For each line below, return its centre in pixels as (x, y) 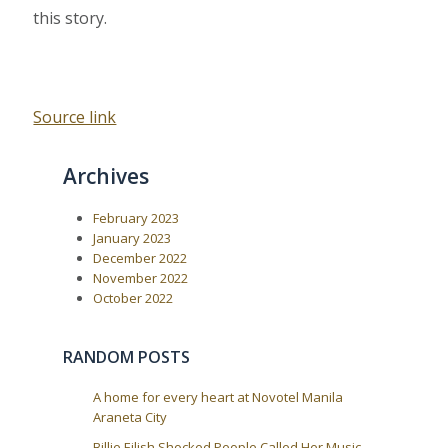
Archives (106, 176)
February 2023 (136, 218)
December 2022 (140, 258)
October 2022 (133, 298)
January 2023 (132, 238)
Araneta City (130, 417)
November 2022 (141, 278)
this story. (70, 18)
